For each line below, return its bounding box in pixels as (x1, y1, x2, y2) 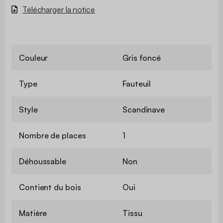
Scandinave (122, 104, 165, 114)
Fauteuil (122, 78, 151, 89)
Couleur (19, 52, 48, 63)
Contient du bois (19, 182, 81, 192)
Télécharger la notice (22, 4, 95, 14)
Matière (19, 208, 47, 218)
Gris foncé (122, 52, 161, 63)
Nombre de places (19, 130, 86, 140)
